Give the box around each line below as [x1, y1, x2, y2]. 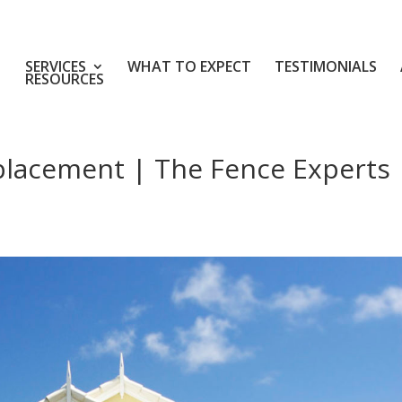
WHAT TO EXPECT [127, 56, 251, 76]
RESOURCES [25, 68, 104, 89]
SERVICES [25, 56, 86, 76]
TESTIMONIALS [275, 56, 377, 76]
